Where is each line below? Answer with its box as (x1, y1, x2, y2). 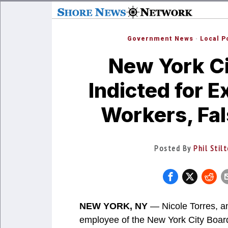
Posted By (154, 143, 194, 153)
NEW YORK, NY (79, 201, 148, 211)
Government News (127, 35, 193, 42)
